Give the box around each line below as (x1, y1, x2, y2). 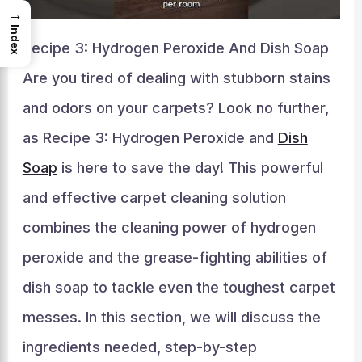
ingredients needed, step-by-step (22, 338, 257, 356)
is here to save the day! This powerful (57, 158, 323, 176)
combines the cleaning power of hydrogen (22, 218, 316, 236)
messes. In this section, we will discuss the (22, 308, 321, 326)
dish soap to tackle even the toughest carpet (22, 278, 335, 296)
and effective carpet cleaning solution (22, 188, 286, 206)
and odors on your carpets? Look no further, (22, 99, 329, 116)
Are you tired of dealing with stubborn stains (22, 69, 330, 86)
